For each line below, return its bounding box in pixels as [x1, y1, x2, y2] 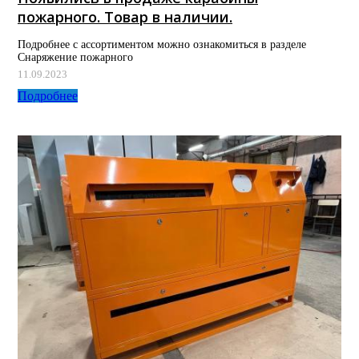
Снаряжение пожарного [18, 51, 133, 64]
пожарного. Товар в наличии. [18, 7, 232, 27]
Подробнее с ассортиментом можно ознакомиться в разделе [18, 38, 306, 51]
